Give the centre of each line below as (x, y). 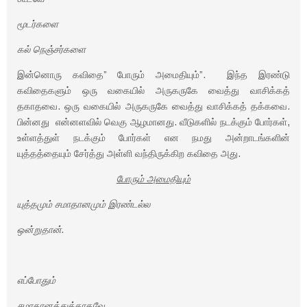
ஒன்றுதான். (41, 230)
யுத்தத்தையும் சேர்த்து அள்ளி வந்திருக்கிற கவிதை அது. (130, 153)
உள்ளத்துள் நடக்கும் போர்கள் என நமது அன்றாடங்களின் (153, 138)
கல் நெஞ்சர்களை (51, 49)
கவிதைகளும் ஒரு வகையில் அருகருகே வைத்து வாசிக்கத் (153, 90)
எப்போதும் (36, 280)
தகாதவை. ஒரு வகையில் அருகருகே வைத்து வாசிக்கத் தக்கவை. (153, 106)
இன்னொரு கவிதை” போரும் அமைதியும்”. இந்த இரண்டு (153, 75)
